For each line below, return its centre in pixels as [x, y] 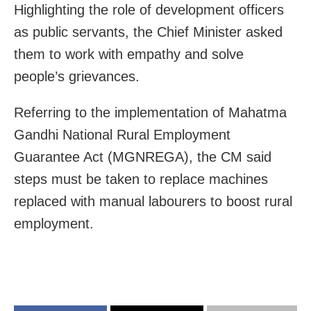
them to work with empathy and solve [129, 54]
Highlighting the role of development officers [149, 9]
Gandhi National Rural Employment [122, 134]
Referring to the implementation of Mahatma [150, 112]
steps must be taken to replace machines [141, 179]
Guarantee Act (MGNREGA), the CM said [143, 157]
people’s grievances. [77, 76]
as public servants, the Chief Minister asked [148, 32]
